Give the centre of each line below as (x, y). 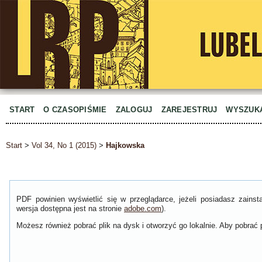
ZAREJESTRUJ (189, 110)
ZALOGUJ (134, 110)
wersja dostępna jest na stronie (70, 209)
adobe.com (143, 209)
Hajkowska (125, 146)
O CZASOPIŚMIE (75, 110)
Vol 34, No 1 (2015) (64, 146)
